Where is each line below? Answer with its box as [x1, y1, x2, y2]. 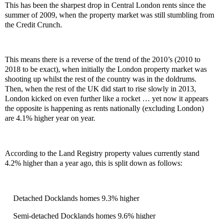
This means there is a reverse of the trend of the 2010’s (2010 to [5, 55, 200, 64]
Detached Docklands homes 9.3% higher [13, 194, 139, 202]
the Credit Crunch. [5, 20, 62, 29]
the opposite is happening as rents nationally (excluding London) [5, 104, 204, 113]
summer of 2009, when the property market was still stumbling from [5, 10, 214, 19]
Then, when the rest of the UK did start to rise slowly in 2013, [5, 85, 196, 93]
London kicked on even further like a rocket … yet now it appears [5, 94, 208, 103]
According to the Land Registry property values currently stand [5, 149, 199, 158]
